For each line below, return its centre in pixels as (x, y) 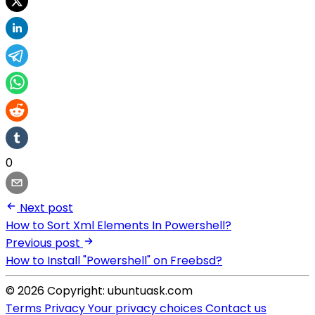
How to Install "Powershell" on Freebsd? (114, 261)
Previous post (43, 243)
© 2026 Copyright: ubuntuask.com (99, 291)
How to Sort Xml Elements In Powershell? (118, 226)
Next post (46, 208)
